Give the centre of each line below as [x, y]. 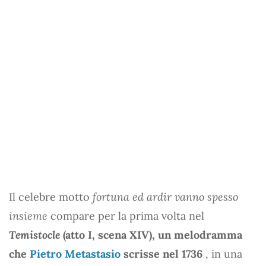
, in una [224, 254]
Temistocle [34, 235]
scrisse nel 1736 [163, 254]
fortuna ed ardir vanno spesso [165, 197]
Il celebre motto [51, 197]
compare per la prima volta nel [126, 216]
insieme [28, 216]
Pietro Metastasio [75, 254]
